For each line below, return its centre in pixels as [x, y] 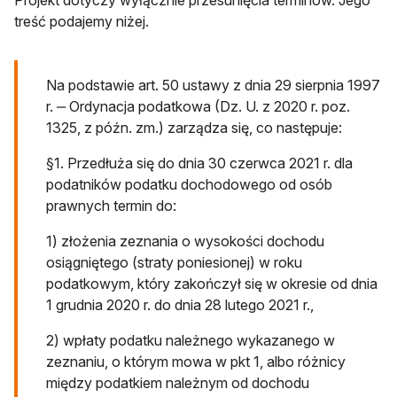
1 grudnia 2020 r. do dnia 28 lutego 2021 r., [180, 305]
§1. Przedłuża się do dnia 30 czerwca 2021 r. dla [199, 163]
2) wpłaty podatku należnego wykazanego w [191, 341]
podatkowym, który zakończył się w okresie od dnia [212, 284]
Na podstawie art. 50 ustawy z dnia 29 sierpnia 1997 [213, 86]
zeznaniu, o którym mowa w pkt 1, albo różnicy [196, 362]
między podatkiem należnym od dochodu [178, 383]
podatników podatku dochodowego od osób [189, 185]
